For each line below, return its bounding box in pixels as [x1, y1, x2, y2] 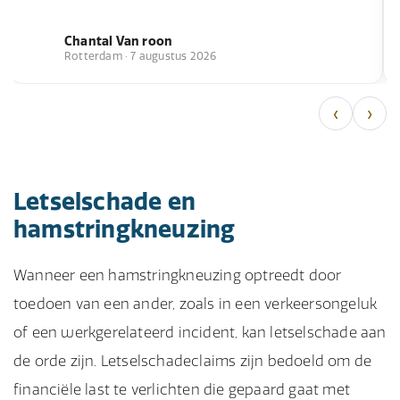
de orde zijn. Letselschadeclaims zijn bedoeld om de [13, 352, 372, 370]
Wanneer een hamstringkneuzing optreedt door [13, 266, 342, 284]
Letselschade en [13, 187, 196, 216]
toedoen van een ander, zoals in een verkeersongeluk [13, 295, 378, 312]
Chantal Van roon [64, 32, 173, 49]
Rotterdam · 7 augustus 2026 [64, 48, 217, 62]
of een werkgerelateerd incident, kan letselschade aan [13, 323, 387, 341]
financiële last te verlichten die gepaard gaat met [13, 380, 351, 398]
